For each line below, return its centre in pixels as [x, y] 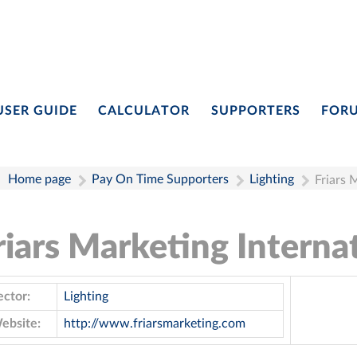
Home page [39, 179]
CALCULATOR [144, 110]
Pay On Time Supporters [160, 179]
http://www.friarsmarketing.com [155, 323]
